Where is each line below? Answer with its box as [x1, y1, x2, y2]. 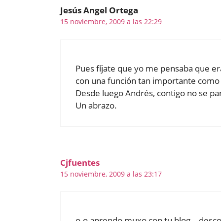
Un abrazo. [75, 99, 117, 111]
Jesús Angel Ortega [60, 4, 138, 16]
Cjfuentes [60, 156, 100, 168]
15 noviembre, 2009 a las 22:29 [60, 17, 162, 27]
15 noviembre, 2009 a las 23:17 [60, 169, 162, 179]
